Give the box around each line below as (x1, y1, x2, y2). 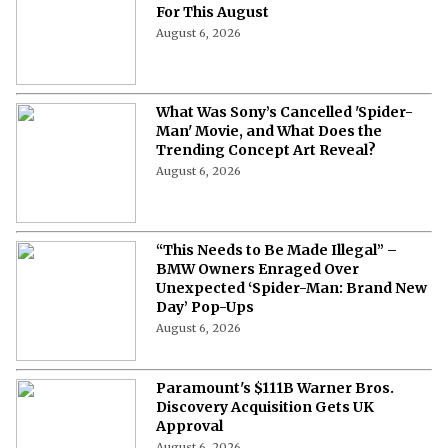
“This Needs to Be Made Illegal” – (156, 240, 397, 259)
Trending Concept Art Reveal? (156, 140, 376, 159)
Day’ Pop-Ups (156, 297, 254, 316)
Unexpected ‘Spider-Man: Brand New (156, 278, 427, 297)
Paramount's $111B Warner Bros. (156, 378, 394, 397)
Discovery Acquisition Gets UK (156, 397, 374, 416)
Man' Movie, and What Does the (156, 121, 382, 140)
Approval (156, 416, 223, 435)
